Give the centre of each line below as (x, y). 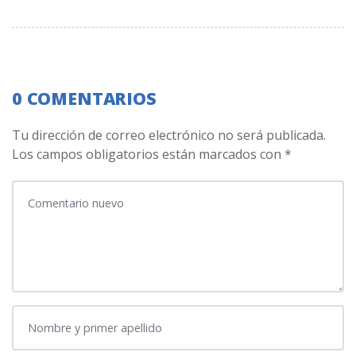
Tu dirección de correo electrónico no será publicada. (169, 135)
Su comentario (54, 189)
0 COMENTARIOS (84, 98)
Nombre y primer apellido (88, 313)
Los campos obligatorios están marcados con (148, 155)
